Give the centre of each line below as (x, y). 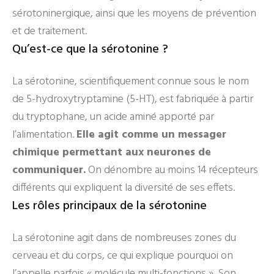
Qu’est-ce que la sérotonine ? (90, 50)
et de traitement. (50, 31)
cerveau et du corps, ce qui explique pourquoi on (123, 256)
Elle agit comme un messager (151, 135)
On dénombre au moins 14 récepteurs (172, 170)
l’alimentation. (44, 135)
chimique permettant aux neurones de (112, 153)
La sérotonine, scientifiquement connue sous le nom (131, 82)
